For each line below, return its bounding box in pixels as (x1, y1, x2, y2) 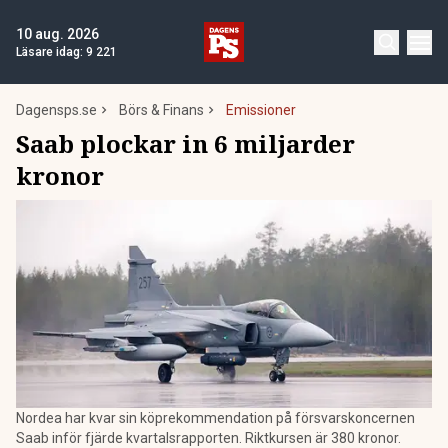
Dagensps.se (16, 102, 97, 118)
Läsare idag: (16, 45, 86, 59)
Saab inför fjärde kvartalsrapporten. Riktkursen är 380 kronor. (16, 430, 401, 446)
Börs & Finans (119, 102, 204, 118)
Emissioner (226, 102, 296, 118)
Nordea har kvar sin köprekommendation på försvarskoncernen (16, 410, 415, 426)
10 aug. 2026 (16, 26, 99, 42)
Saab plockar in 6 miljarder (16, 127, 355, 160)
